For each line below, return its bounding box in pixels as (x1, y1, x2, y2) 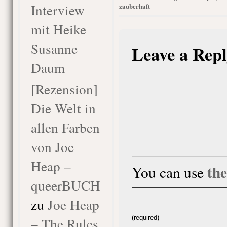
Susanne (30, 39, 78, 58)
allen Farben (30, 118, 100, 137)
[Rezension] (30, 80, 98, 98)
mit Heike (30, 20, 86, 39)
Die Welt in (30, 99, 96, 118)
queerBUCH (30, 176, 100, 195)
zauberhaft (119, 1, 150, 11)
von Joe (30, 137, 74, 156)
